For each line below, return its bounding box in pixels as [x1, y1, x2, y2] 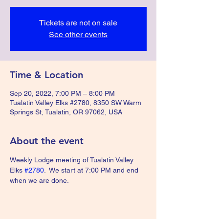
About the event [10, 135, 84, 147]
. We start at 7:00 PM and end [44, 166, 140, 174]
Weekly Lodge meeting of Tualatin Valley [10, 156, 135, 164]
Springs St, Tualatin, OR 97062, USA [10, 108, 122, 116]
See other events [49, 30, 108, 39]
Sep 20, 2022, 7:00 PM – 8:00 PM [10, 89, 115, 97]
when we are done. [10, 176, 72, 184]
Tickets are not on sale [39, 18, 117, 27]
